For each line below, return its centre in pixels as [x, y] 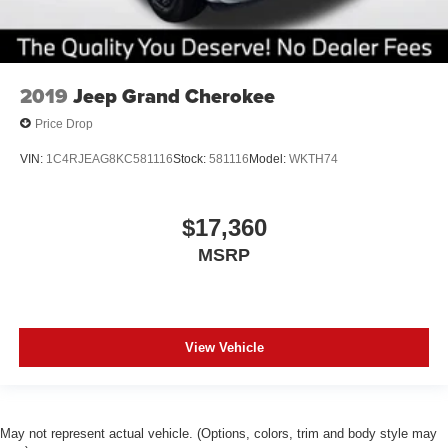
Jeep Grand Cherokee [174, 96]
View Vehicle [224, 347]
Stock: [191, 158]
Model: [269, 158]
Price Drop [64, 123]
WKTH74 [313, 158]
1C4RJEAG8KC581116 [109, 158]
